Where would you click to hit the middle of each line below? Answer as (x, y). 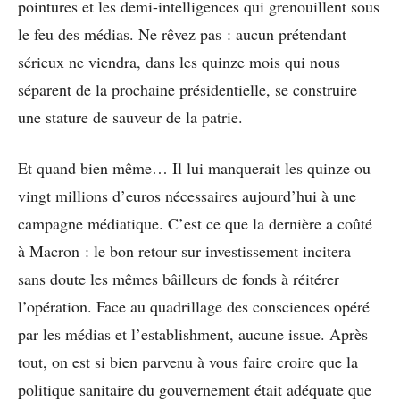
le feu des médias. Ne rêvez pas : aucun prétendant (182, 33)
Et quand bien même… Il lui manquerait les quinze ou (194, 167)
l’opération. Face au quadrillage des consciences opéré (194, 306)
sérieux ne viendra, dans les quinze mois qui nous (179, 61)
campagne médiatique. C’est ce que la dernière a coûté (195, 223)
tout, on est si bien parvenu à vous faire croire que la (188, 361)
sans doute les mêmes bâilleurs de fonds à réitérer (179, 278)
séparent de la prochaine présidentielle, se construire (187, 89)
